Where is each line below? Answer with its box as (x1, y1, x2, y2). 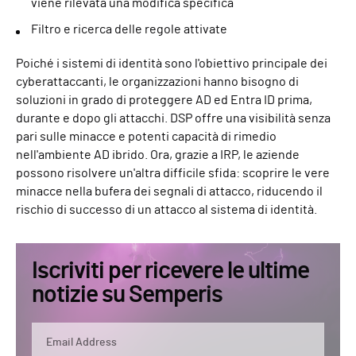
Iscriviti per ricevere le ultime (32, 258, 309, 283)
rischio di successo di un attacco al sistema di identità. (16, 203, 317, 216)
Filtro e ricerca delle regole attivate (31, 22, 227, 36)
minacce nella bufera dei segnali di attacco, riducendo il (16, 184, 323, 198)
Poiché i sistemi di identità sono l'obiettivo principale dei (16, 56, 327, 70)
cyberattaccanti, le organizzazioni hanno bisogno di (16, 75, 299, 88)
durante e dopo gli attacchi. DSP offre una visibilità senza (16, 111, 331, 125)
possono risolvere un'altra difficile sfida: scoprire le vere (16, 166, 330, 180)
